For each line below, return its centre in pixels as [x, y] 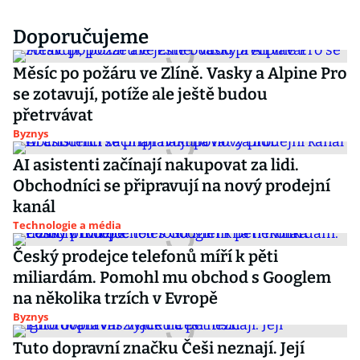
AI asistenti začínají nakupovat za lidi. [156, 165]
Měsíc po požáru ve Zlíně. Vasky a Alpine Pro [180, 73]
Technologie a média [67, 225]
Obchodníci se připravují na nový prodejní [172, 186]
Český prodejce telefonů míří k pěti [145, 256]
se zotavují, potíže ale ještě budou [140, 94]
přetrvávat [53, 115]
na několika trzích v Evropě [115, 298]
